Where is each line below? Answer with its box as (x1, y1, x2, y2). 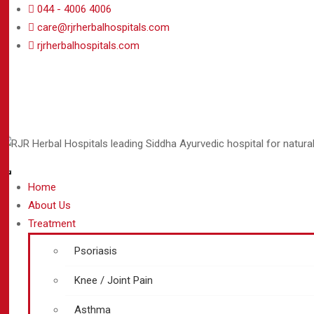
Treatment (28, 217, 76, 230)
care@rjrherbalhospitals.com (37, 21, 170, 34)
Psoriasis (74, 245, 117, 257)
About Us (28, 199, 71, 212)
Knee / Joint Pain (74, 274, 153, 287)
